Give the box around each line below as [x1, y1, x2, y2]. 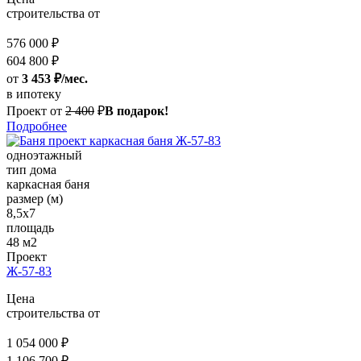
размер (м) [6, 192, 63, 206]
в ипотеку [6, 87, 61, 102]
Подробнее [6, 119, 67, 134]
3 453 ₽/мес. [22, 72, 88, 86]
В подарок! [105, 104, 168, 118]
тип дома [6, 163, 56, 177]
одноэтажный [6, 148, 82, 163]
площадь [6, 221, 54, 235]
